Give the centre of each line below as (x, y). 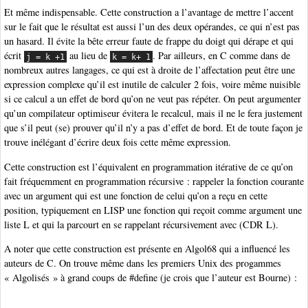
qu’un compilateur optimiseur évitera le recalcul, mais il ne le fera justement (153, 113)
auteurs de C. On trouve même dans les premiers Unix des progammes (143, 263)
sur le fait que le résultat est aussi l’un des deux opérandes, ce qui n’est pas (152, 27)
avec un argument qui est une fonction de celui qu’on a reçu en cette (136, 195)
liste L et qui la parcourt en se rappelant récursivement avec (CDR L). (141, 224)
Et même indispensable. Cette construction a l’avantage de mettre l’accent (149, 12)
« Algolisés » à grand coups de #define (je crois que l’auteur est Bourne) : (151, 278)
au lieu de (89, 56)
